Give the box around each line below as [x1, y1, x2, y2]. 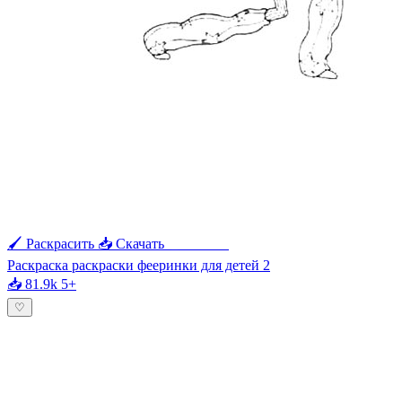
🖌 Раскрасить [7, 235, 94, 251]
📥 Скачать [98, 235, 164, 251]
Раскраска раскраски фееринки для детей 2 [7, 257, 270, 273]
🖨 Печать [168, 235, 229, 251]
